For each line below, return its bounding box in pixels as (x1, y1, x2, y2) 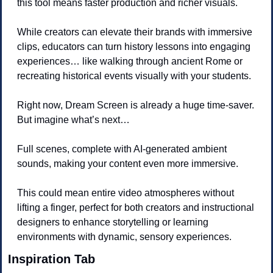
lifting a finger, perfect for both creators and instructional (17, 202, 254, 213)
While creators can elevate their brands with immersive (17, 26, 252, 37)
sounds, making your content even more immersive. (17, 158, 241, 169)
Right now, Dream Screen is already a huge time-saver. (17, 99, 254, 110)
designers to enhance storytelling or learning (17, 216, 208, 227)
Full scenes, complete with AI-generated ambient (17, 143, 227, 154)
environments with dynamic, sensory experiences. (17, 231, 232, 242)
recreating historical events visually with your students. (17, 70, 251, 81)
